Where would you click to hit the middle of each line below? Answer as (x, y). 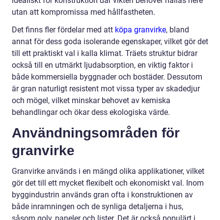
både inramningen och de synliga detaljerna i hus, (97, 207)
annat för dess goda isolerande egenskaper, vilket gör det (110, 42)
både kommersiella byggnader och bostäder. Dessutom (107, 77)
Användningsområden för (96, 133)
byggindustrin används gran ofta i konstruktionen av (102, 195)
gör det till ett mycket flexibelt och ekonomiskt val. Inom (108, 183)
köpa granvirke (140, 30)
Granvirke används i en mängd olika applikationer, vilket (108, 171)
